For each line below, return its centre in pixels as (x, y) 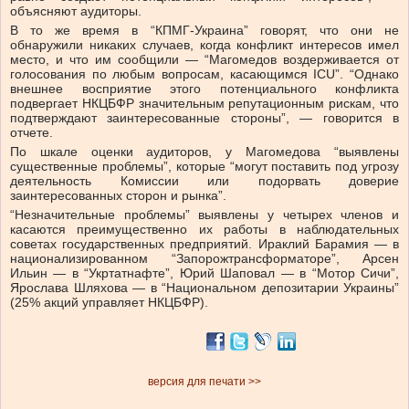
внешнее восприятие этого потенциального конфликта (204, 89)
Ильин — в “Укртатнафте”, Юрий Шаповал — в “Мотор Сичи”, (204, 273)
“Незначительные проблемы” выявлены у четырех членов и (204, 215)
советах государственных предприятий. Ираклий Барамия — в (204, 244)
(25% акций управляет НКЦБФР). (109, 303)
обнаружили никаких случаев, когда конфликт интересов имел (204, 45)
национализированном (79, 259)
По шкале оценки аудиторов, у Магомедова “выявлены (204, 152)
